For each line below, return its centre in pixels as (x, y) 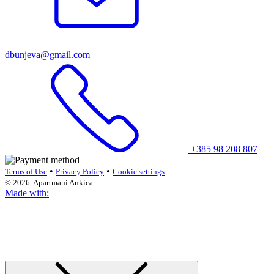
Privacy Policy (80, 171)
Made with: (27, 193)
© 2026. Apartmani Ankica (49, 182)
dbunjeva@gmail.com (47, 54)
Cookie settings (139, 171)
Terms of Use (26, 171)
